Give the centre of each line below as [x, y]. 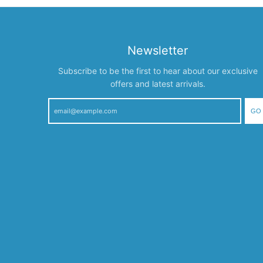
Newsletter [158, 51]
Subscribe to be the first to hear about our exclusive [158, 71]
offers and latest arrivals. [158, 84]
